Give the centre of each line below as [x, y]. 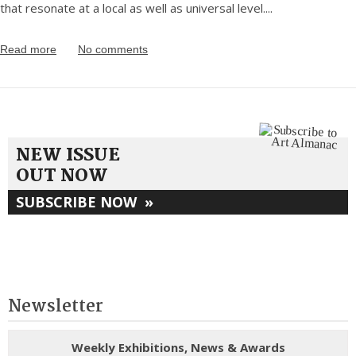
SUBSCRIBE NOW [80, 201]
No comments [113, 49]
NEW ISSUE [68, 155]
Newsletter [56, 306]
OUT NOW [62, 176]
